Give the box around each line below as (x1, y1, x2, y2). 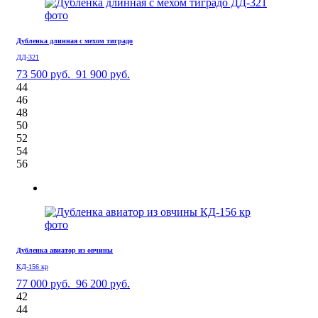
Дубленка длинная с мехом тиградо (16, 36, 133, 45)
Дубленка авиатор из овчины (16, 246, 113, 254)
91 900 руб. (76, 67, 130, 80)
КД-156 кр (16, 262, 48, 270)
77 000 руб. (16, 277, 70, 290)
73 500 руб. (16, 67, 70, 80)
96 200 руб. (76, 277, 130, 290)
